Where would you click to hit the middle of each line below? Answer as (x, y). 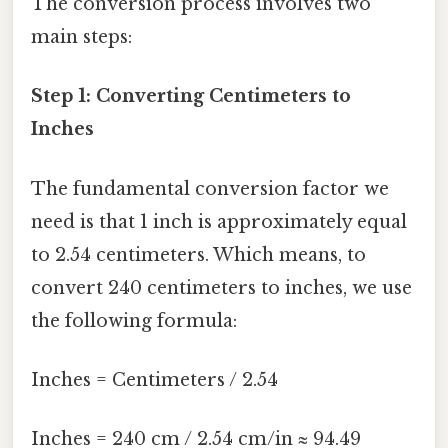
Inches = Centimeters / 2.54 (154, 379)
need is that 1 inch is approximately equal (219, 221)
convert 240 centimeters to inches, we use (221, 287)
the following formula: (134, 320)
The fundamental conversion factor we (210, 188)
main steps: (81, 37)
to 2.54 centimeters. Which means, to (198, 254)
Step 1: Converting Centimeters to (191, 96)
